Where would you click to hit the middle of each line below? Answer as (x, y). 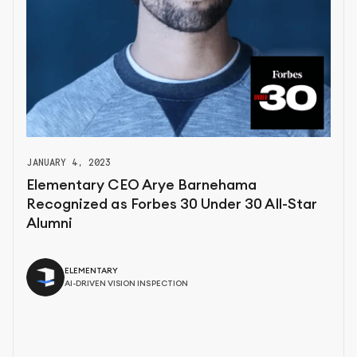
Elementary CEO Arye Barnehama (142, 184)
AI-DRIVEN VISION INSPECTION (126, 283)
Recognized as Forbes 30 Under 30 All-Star (172, 204)
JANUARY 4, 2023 (69, 162)
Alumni (50, 223)
